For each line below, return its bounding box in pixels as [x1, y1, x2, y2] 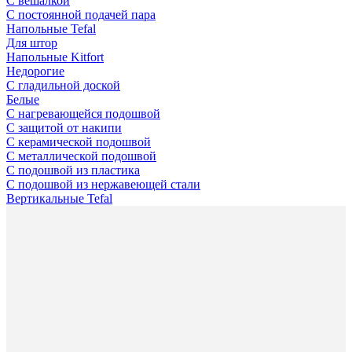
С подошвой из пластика [6, 163, 140, 177]
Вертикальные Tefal [6, 191, 112, 205]
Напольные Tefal [6, 21, 96, 35]
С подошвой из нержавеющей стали [6, 177, 200, 191]
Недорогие [6, 64, 64, 78]
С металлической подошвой [6, 148, 156, 163]
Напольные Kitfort [6, 49, 104, 64]
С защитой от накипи [6, 120, 122, 134]
